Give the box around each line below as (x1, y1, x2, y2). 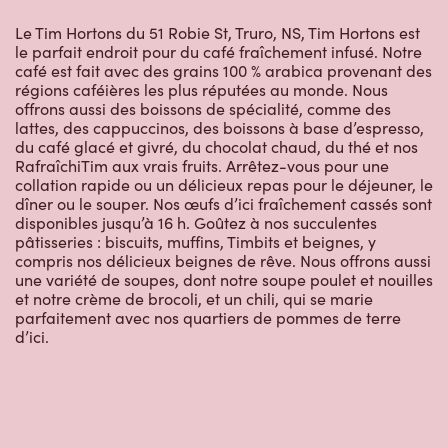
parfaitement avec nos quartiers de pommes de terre (15, 307, 401, 329)
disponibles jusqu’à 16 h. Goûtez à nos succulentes (15, 212, 377, 234)
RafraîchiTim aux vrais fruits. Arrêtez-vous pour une (15, 155, 389, 177)
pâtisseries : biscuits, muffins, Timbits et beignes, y (15, 231, 376, 253)
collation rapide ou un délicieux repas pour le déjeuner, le (15, 174, 433, 196)
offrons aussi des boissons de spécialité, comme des (15, 98, 391, 120)
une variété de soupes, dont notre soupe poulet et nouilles (15, 269, 433, 291)
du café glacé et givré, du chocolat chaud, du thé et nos (15, 136, 418, 158)
